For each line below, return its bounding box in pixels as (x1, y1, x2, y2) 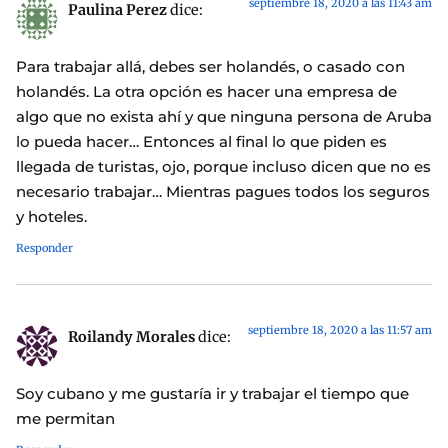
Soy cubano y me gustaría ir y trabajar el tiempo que (16, 384, 409, 404)
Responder (16, 240, 73, 255)
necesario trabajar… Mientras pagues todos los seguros (16, 181, 430, 201)
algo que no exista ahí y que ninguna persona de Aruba (16, 106, 432, 126)
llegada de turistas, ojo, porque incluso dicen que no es (16, 156, 431, 176)
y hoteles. (16, 206, 87, 226)
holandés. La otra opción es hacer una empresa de (16, 81, 397, 101)
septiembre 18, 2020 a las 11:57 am (248, 322, 432, 337)
